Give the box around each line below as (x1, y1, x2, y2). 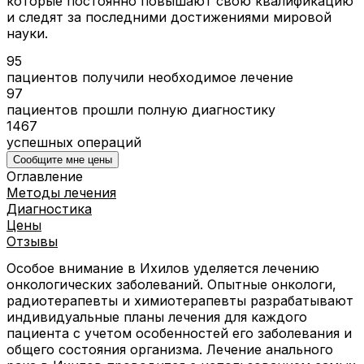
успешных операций (6, 133, 141, 150)
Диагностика (6, 200, 92, 217)
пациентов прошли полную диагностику (6, 101, 275, 118)
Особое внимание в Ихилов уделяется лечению (6, 260, 319, 277)
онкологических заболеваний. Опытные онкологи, (6, 276, 336, 293)
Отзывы (6, 232, 58, 249)
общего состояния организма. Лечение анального (6, 341, 333, 358)
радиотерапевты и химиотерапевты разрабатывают (6, 292, 353, 310)
